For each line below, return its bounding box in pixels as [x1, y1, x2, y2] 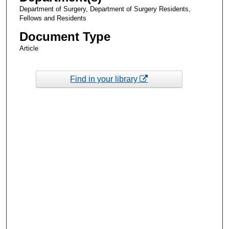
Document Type [19, 30, 110, 44]
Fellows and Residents [19, 14, 86, 22]
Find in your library [70, 74, 140, 83]
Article [19, 44, 38, 53]
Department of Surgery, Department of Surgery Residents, [19, 5, 191, 13]
